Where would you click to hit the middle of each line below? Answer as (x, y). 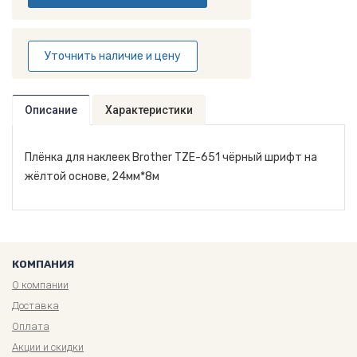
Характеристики (149, 110)
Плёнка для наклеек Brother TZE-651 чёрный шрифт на (171, 157)
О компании (40, 284)
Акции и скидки (48, 347)
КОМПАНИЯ (43, 264)
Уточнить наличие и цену (113, 56)
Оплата (31, 326)
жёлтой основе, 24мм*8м (92, 176)
